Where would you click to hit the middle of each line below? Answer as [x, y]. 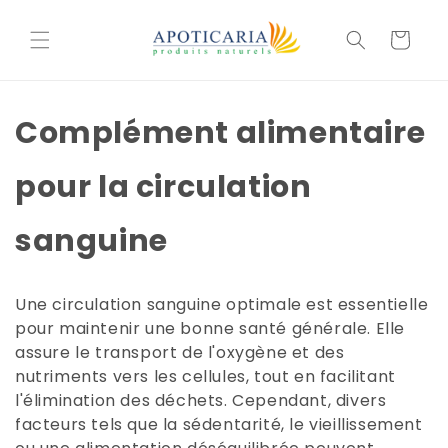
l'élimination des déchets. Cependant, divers [201, 400]
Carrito [399, 38]
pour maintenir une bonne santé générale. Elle [210, 328]
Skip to [55, 14]
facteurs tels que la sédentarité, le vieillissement [219, 424]
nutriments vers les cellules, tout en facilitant [205, 376]
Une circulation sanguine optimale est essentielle [222, 304]
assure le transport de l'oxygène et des [180, 352]
